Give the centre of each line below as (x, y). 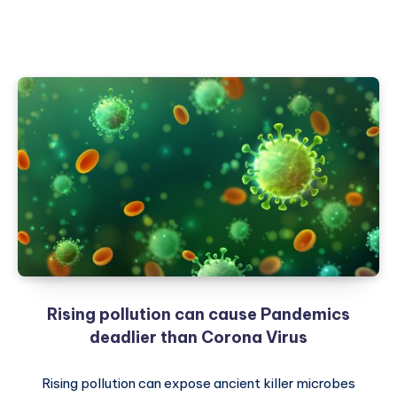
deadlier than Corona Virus (198, 337)
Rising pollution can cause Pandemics (198, 314)
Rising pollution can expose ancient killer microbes (198, 383)
